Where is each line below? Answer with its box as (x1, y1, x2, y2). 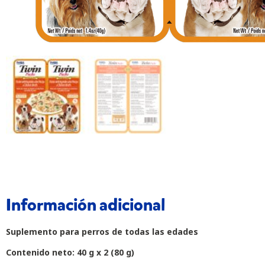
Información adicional (6, 195, 165, 216)
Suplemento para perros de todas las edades (6, 226, 198, 237)
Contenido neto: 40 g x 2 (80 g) (6, 247, 134, 258)
